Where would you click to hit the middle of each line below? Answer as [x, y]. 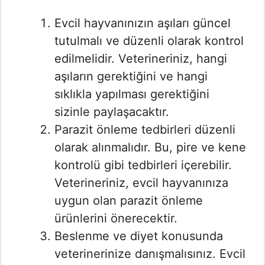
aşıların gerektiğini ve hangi [131, 77]
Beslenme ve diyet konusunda [139, 236]
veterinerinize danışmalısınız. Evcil [150, 254]
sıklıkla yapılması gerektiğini [132, 94]
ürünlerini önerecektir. [116, 219]
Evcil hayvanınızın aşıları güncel [143, 23]
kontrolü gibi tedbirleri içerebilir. [143, 165]
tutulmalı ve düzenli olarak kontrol [149, 41]
